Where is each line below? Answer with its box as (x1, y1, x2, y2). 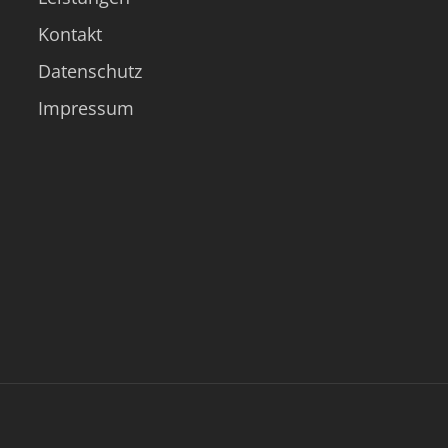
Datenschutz (37, 59, 142, 83)
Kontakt (37, 22, 102, 46)
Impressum (37, 96, 134, 120)
